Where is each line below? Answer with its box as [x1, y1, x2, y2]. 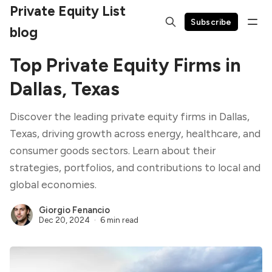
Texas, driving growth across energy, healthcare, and [10, 127, 260, 140]
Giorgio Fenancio [39, 205, 110, 216]
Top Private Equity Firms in [10, 54, 241, 76]
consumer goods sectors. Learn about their [10, 144, 216, 157]
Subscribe [191, 16, 232, 27]
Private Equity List [10, 3, 126, 19]
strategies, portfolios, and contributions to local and [10, 161, 260, 174]
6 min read [100, 214, 138, 225]
